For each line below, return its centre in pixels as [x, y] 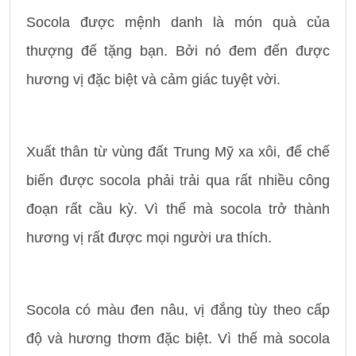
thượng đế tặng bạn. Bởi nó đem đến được [178, 51]
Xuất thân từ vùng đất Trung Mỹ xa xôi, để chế [178, 152]
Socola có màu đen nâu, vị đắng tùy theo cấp [178, 310]
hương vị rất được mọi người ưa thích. [149, 238]
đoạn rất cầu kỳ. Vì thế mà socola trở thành [178, 209]
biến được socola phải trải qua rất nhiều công [178, 181]
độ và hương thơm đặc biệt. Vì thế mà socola [178, 339]
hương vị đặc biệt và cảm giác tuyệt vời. [155, 80]
